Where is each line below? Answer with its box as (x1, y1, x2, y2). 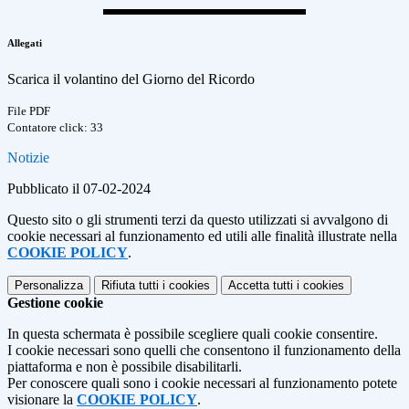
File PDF (7, 104, 50, 119)
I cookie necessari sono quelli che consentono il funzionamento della (7, 342, 401, 359)
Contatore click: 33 (7, 121, 103, 135)
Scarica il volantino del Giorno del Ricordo (7, 71, 255, 88)
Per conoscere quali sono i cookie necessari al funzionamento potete (7, 375, 397, 392)
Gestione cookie (7, 295, 103, 311)
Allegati (7, 37, 42, 49)
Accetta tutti (228, 278, 293, 293)
